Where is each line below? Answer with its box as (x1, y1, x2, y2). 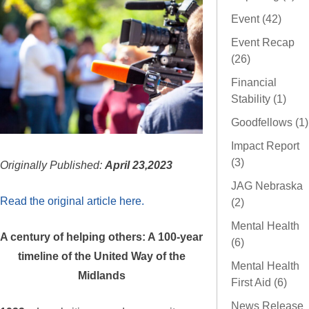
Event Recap (231, 37, 295, 49)
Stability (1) (231, 93, 286, 106)
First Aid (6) (231, 277, 287, 289)
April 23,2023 (105, 158, 172, 171)
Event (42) (231, 13, 281, 26)
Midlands (77, 269, 126, 282)
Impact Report (231, 140, 299, 152)
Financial (231, 77, 277, 89)
